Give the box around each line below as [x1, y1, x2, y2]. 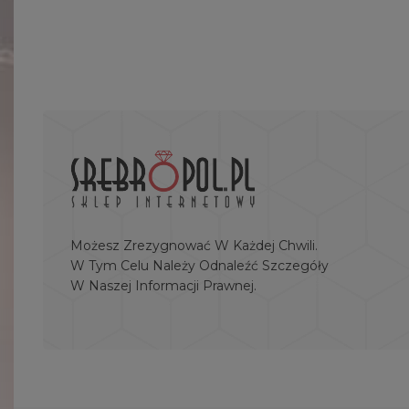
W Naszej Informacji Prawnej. [70, 278, 257, 295]
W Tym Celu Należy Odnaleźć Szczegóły [70, 257, 329, 275]
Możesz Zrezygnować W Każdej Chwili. [70, 237, 318, 255]
